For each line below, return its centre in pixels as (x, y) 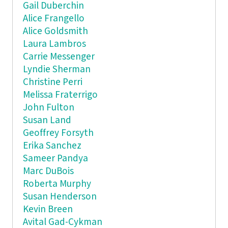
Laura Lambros (54, 44)
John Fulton (48, 108)
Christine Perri (52, 82)
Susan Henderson (60, 197)
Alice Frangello (53, 19)
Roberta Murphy (57, 184)
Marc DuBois (48, 172)
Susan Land (47, 121)
